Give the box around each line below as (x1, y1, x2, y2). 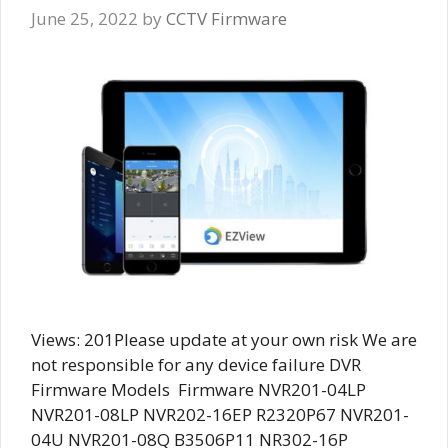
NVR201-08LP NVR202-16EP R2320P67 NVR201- (31, 402, 409, 426)
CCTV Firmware (166, 7, 287, 31)
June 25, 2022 (31, 7, 138, 31)
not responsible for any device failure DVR (31, 352, 361, 376)
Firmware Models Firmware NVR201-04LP (31, 377, 366, 401)
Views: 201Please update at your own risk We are (31, 327, 417, 351)
